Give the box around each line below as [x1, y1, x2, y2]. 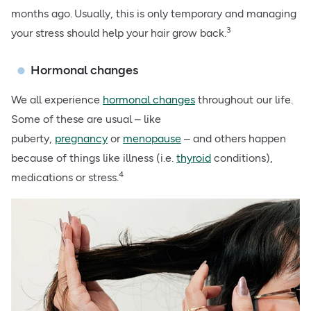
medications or [11, 170, 88, 184]
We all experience [11, 92, 103, 106]
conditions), [211, 151, 273, 165]
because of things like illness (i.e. [11, 151, 176, 165]
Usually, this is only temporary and [74, 7, 246, 21]
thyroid [176, 151, 211, 165]
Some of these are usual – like [11, 112, 161, 126]
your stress [11, 26, 64, 40]
